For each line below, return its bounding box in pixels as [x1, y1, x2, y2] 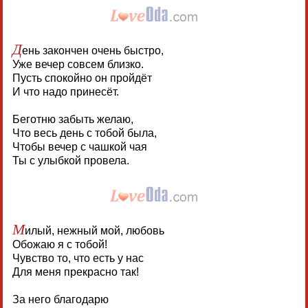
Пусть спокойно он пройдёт [12, 71, 152, 84]
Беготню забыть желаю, [12, 113, 133, 125]
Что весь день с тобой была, [12, 126, 157, 139]
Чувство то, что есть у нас [12, 252, 144, 264]
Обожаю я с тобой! [12, 238, 107, 250]
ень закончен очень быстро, [21, 44, 164, 56]
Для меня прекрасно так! [12, 265, 139, 278]
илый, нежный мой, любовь [24, 224, 164, 236]
